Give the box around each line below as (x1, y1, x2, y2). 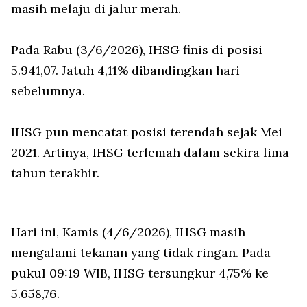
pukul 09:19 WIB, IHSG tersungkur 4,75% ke (11, 265, 269, 282)
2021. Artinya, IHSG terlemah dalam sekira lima (11, 145, 289, 161)
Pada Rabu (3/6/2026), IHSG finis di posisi (11, 42, 262, 58)
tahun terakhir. (11, 165, 99, 182)
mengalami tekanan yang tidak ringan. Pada (11, 245, 271, 261)
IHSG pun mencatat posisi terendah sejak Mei (11, 124, 282, 140)
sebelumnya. (11, 83, 85, 99)
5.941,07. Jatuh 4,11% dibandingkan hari (11, 62, 240, 79)
